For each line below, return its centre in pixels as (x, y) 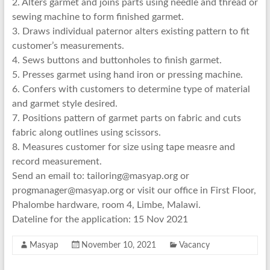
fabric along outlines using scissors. (86, 133)
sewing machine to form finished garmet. (98, 17)
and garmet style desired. (64, 104)
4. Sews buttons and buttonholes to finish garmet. (117, 60)
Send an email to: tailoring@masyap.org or (100, 176)
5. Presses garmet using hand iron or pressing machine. (127, 75)
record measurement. (57, 162)
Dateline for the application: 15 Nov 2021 (100, 219)
